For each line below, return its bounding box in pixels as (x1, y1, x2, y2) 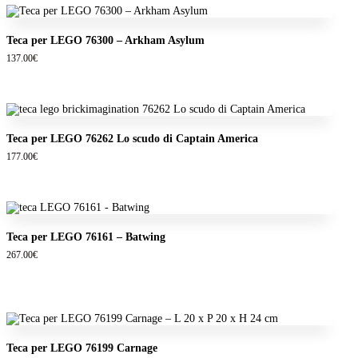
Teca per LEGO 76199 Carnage (6, 341, 157, 354)
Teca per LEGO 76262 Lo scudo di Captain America (6, 133, 258, 145)
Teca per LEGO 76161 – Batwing (6, 230, 165, 243)
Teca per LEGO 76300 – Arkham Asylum (6, 34, 205, 47)
